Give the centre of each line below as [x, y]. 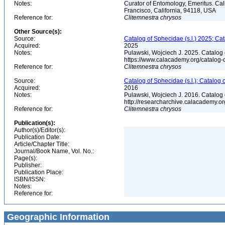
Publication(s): [35, 123]
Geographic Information [57, 217]
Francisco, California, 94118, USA [171, 11]
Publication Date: [37, 137]
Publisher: [28, 165]
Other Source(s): [38, 32]
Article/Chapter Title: [42, 144]
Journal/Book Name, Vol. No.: [54, 151]
